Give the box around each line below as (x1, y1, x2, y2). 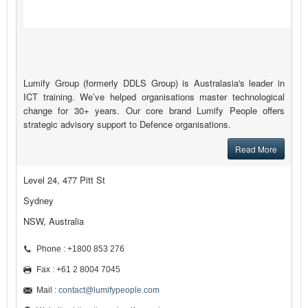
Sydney (23, 194, 54, 208)
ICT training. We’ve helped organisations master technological (23, 90, 285, 104)
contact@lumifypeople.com (58, 285, 159, 296)
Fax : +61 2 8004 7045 (36, 265, 120, 275)
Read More (235, 143, 277, 155)
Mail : (36, 285, 58, 296)
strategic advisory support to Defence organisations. (23, 118, 231, 131)
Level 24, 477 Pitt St (23, 173, 105, 187)
